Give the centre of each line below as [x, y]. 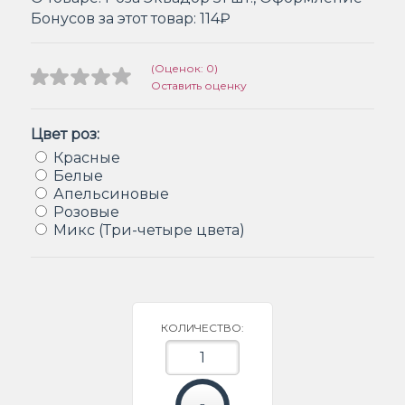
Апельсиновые [111, 193]
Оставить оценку [199, 85]
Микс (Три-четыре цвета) [149, 230]
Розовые [86, 212]
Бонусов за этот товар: [115, 18]
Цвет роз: [65, 134]
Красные [87, 157]
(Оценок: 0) [184, 68]
